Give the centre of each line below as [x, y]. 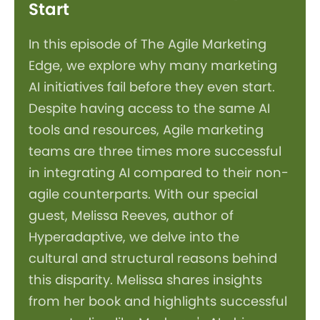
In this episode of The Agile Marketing [147, 44]
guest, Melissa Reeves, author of [131, 215]
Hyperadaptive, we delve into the [134, 236]
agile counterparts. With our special [143, 194]
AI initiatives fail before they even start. [152, 86]
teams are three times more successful [155, 151]
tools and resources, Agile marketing [146, 129]
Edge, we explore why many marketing [153, 65]
